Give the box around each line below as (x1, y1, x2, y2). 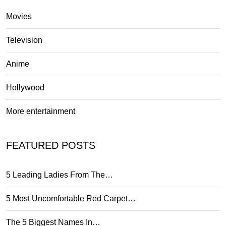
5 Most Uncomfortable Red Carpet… (6, 194, 136, 203)
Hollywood (6, 83, 44, 92)
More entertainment (6, 106, 75, 116)
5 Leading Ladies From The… (6, 170, 113, 179)
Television (6, 35, 42, 44)
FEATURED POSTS (6, 139, 95, 151)
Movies (6, 12, 32, 21)
